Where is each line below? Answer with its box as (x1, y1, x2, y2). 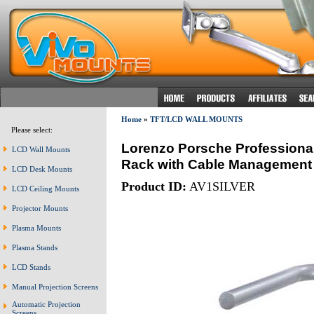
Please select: (5, 125, 53, 134)
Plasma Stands (12, 243, 57, 252)
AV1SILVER (186, 179, 255, 193)
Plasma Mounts (12, 224, 61, 232)
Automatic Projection (12, 300, 81, 308)
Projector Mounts (12, 204, 68, 212)
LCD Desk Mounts (12, 165, 72, 173)
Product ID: (121, 179, 186, 193)
